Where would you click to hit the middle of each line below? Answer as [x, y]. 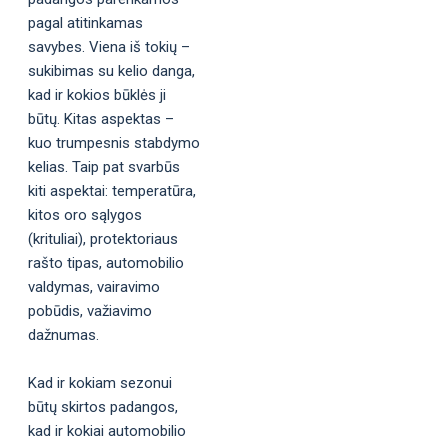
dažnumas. [63, 334]
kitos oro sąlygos [85, 214]
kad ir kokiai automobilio [107, 430]
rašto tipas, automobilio [106, 262]
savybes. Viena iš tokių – [109, 46]
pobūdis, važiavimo [90, 310]
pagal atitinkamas [85, 22]
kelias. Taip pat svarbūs [104, 166]
